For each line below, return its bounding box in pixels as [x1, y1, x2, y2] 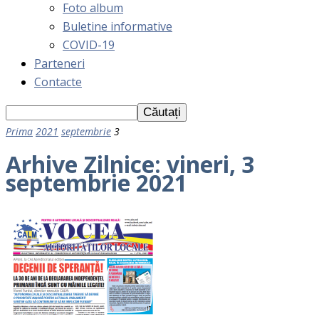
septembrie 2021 [6, 167, 187, 199]
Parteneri [34, 56, 85, 71]
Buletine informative [63, 19, 172, 34]
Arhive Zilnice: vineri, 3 [6, 149, 254, 180]
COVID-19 [63, 37, 115, 53]
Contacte [34, 74, 82, 90]
